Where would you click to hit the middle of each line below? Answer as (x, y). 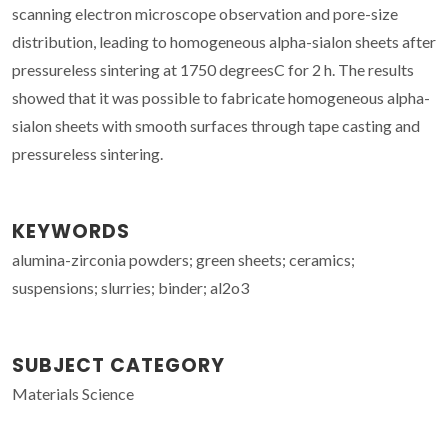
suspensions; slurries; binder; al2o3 (130, 287)
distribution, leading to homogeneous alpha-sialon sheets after (224, 41)
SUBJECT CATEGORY (118, 365)
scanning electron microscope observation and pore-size (205, 13)
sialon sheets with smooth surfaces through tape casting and (216, 125)
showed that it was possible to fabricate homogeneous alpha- (221, 97)
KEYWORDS (71, 231)
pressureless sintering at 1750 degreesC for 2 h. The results (213, 69)
